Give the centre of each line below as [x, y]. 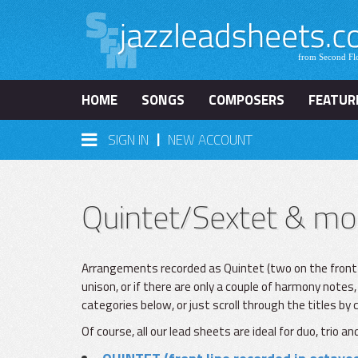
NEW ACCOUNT [210, 140]
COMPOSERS [247, 100]
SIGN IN [128, 140]
